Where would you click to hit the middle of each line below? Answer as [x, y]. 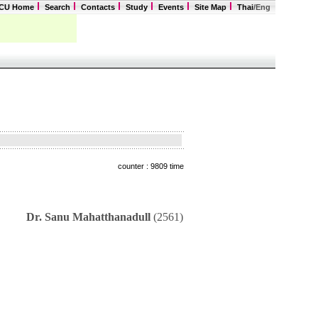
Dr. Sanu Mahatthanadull [88, 217]
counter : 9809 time [151, 166]
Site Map [210, 7]
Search [57, 7]
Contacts [98, 7]
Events [171, 7]
